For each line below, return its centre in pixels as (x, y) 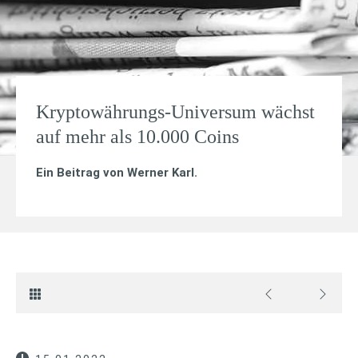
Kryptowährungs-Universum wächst (175, 112)
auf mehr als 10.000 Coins (137, 137)
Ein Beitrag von (82, 172)
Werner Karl (161, 172)
